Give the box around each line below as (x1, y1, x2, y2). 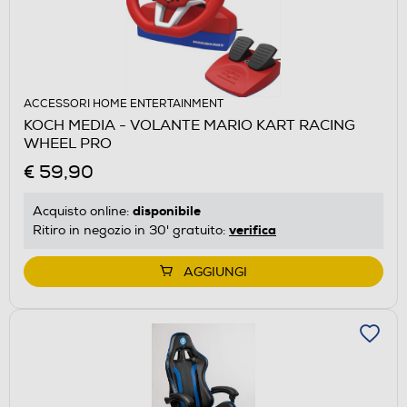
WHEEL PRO (24, 134, 112, 153)
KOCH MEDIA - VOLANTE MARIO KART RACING (24, 115, 355, 134)
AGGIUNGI (184, 263, 247, 280)
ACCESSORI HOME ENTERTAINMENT (24, 96, 223, 111)
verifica (229, 221, 276, 238)
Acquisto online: (33, 203, 133, 219)
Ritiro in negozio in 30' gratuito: (33, 222, 229, 238)
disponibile (133, 202, 201, 219)
